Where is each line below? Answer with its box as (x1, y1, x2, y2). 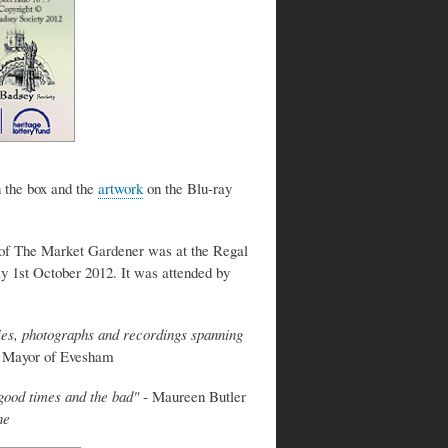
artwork (98, 178, 143, 199)
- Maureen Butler (139, 386, 246, 407)
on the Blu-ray (143, 178, 232, 199)
